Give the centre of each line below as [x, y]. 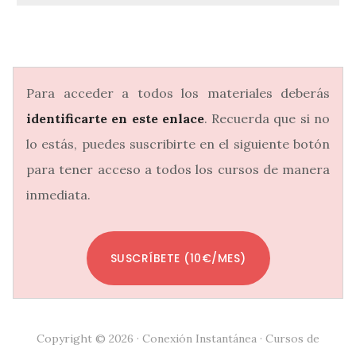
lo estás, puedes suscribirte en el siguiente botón [178, 144]
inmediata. [58, 195]
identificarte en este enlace [115, 118]
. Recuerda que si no [267, 118]
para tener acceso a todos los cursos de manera [178, 169]
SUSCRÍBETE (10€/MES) [178, 258]
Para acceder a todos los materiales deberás [178, 93]
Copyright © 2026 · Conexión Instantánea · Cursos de [178, 339]
